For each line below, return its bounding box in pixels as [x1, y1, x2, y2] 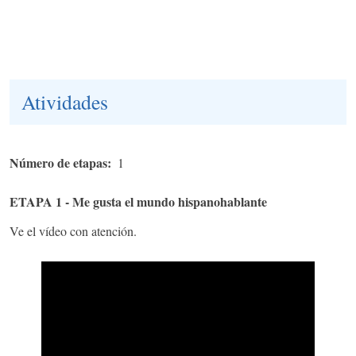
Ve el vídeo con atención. [10, 222, 137, 239]
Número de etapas [10, 153, 107, 172]
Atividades [21, 87, 108, 115]
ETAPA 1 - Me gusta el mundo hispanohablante [10, 192, 267, 211]
